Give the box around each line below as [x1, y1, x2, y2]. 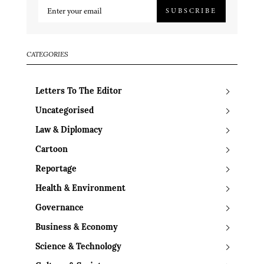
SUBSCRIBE [166, 6, 217, 16]
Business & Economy [35, 223, 118, 232]
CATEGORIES [27, 51, 68, 58]
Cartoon [35, 145, 68, 154]
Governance [35, 203, 84, 213]
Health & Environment [35, 184, 126, 193]
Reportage [35, 164, 77, 174]
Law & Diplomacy [35, 126, 103, 135]
